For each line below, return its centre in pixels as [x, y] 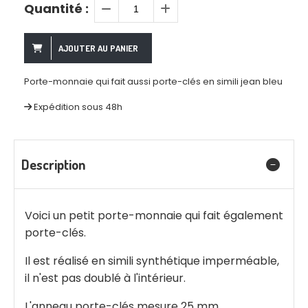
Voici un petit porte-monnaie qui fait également [154, 216]
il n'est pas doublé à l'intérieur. [105, 278]
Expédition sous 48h [78, 107]
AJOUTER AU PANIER [98, 48]
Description [53, 165]
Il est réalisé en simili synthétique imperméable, [152, 261]
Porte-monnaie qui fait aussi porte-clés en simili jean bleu [153, 82]
